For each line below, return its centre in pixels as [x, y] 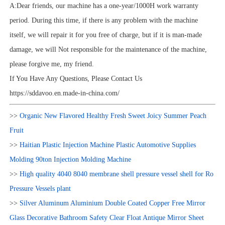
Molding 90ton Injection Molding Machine [70, 160]
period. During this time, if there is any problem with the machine [103, 21]
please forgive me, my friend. [51, 64]
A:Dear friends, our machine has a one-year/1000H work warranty [104, 6]
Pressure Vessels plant [40, 189]
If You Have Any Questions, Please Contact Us [76, 79]
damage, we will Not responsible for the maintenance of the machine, [108, 50]
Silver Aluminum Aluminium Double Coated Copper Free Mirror [112, 203]
